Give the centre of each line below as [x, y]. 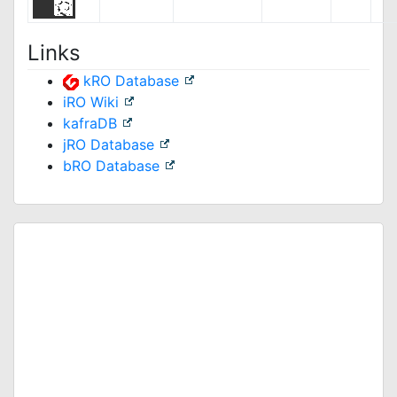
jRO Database [109, 144]
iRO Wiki [91, 102]
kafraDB [90, 123]
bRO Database [111, 166]
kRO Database [131, 81]
